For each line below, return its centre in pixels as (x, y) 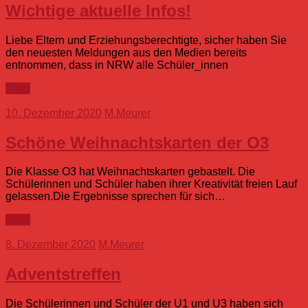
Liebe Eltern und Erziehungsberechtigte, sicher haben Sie (146, 40)
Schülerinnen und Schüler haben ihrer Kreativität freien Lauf (151, 184)
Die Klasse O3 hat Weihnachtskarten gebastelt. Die (130, 172)
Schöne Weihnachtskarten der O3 (137, 142)
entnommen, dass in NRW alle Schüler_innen (117, 65)
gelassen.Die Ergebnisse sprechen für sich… (115, 197)
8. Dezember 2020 (51, 245)
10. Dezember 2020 (54, 113)
